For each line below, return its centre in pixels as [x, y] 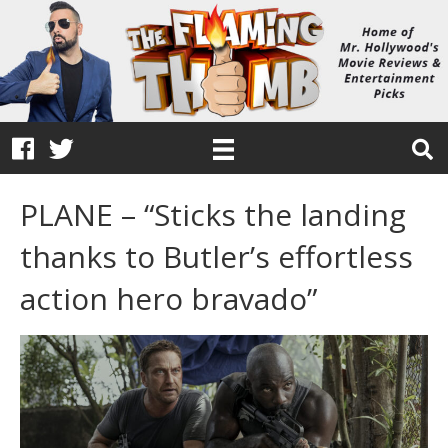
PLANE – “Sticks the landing [213, 215]
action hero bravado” [168, 299]
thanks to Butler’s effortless [216, 257]
